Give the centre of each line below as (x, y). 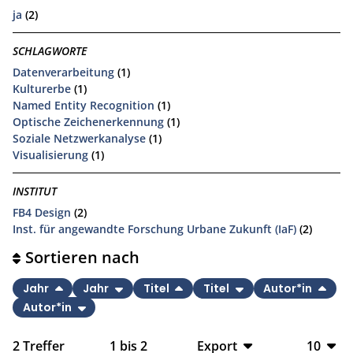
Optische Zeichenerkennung (88, 121)
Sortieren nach (83, 258)
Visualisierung (50, 154)
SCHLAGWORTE (50, 51)
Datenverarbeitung (63, 72)
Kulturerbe (42, 88)
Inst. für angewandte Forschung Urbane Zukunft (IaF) (154, 229)
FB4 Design (42, 212)
